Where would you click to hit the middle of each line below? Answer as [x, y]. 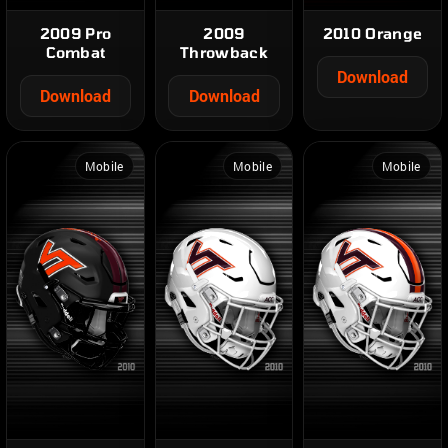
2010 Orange [372, 32]
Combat [75, 51]
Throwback [224, 51]
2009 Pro [75, 32]
